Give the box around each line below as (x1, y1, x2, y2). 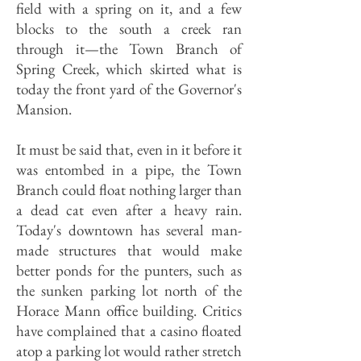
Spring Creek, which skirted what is (16, 59, 242, 79)
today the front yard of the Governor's (16, 79, 242, 99)
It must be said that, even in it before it (16, 139, 242, 160)
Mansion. (16, 99, 72, 119)
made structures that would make (16, 240, 242, 260)
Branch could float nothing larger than (16, 180, 242, 200)
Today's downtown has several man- (16, 220, 242, 240)
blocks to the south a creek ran (16, 19, 242, 39)
